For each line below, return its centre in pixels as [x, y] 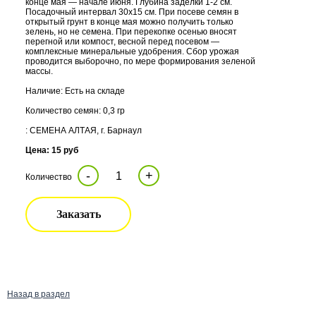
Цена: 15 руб [52, 150]
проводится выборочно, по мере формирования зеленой [140, 61]
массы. [39, 71]
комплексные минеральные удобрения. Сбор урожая [132, 51]
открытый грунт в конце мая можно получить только [129, 22]
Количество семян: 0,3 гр [75, 111]
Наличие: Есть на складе [75, 91]
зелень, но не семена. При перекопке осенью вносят [131, 32]
